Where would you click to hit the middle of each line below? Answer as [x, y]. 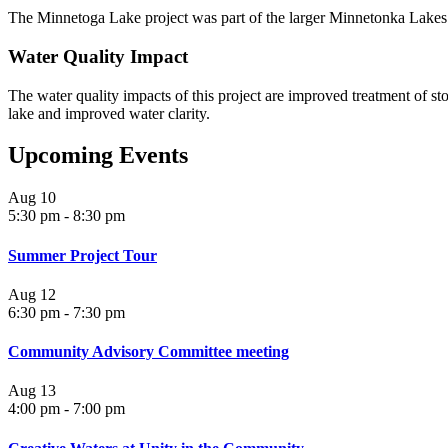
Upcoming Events [98, 155]
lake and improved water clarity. [109, 113]
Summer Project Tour [82, 255]
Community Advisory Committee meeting [148, 352]
